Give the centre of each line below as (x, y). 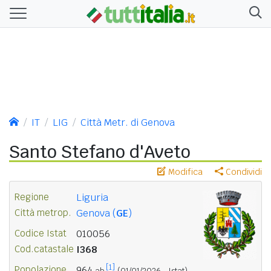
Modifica (184, 171)
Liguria (92, 197)
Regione (32, 197)
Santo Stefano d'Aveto (100, 151)
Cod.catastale (44, 249)
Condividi (243, 171)
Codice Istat (41, 233)
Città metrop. (43, 212)
